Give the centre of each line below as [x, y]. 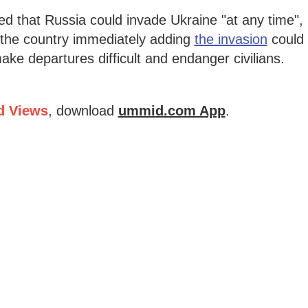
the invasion [231, 39]
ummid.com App [172, 110]
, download [81, 110]
